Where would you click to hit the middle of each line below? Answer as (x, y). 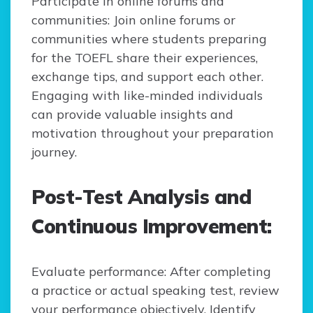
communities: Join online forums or (133, 20)
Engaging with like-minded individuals (147, 96)
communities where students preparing (149, 39)
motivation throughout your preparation (153, 133)
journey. (54, 152)
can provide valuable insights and (132, 115)
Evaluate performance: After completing (151, 272)
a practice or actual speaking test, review (155, 291)
